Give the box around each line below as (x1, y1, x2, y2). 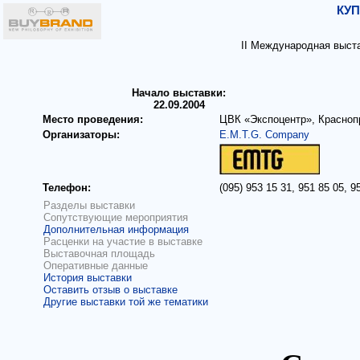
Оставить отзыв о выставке (43, 284, 178, 296)
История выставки (43, 272, 132, 284)
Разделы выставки (43, 199, 135, 211)
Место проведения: (43, 113, 143, 125)
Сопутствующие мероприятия (43, 211, 188, 223)
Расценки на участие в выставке (43, 235, 202, 247)
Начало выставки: (132, 87, 226, 99)
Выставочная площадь (43, 247, 155, 260)
